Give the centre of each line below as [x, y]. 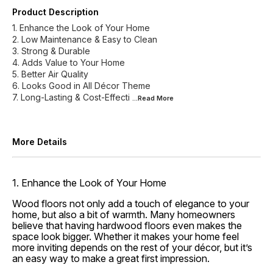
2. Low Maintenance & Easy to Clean [85, 39]
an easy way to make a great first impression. [111, 258]
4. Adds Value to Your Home [69, 62]
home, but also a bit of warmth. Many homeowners [124, 214]
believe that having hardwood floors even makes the [127, 225]
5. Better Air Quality [50, 74]
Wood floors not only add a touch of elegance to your [131, 204]
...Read [144, 98]
